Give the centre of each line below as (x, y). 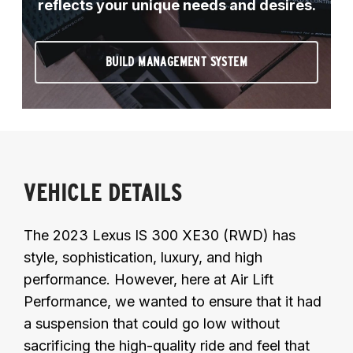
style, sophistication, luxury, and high (143, 257)
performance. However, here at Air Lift (149, 279)
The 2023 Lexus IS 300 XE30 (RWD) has (160, 235)
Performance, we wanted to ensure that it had (173, 301)
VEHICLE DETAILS (103, 192)
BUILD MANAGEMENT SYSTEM (176, 61)
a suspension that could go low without (152, 323)
